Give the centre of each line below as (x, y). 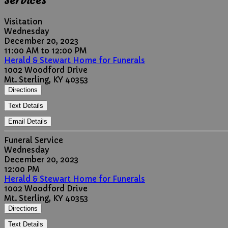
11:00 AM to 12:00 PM (45, 50)
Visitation (23, 21)
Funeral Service (34, 140)
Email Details (28, 121)
